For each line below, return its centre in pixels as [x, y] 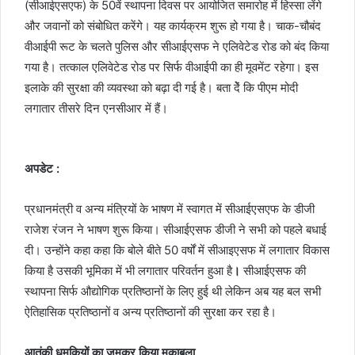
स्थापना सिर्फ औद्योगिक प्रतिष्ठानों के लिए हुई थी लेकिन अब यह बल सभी [173, 291]
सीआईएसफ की [275, 271]
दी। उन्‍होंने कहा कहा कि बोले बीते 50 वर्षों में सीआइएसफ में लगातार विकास [177, 250]
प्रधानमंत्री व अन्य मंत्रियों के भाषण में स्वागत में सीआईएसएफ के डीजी [170, 209]
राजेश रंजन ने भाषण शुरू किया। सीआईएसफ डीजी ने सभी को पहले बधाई [176, 229]
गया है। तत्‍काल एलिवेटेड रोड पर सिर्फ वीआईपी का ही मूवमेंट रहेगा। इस [172, 67]
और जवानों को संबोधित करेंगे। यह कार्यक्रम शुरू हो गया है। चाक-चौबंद [173, 26]
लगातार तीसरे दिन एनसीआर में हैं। [96, 108]
